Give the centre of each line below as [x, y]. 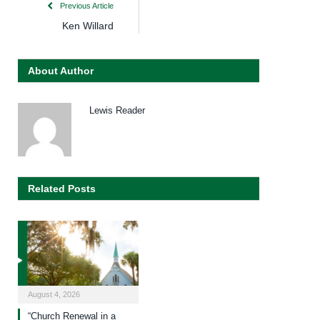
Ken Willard [88, 26]
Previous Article [86, 6]
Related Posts [62, 189]
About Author [61, 71]
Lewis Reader [117, 111]
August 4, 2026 [54, 295]
